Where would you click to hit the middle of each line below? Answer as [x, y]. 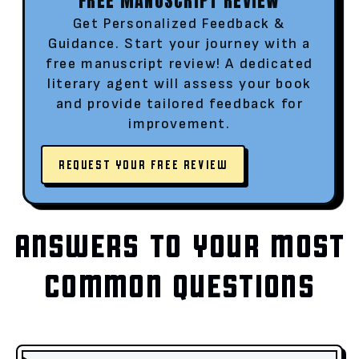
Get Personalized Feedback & [179, 23]
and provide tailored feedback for [179, 103]
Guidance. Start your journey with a [179, 43]
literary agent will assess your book [179, 83]
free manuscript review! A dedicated [179, 63]
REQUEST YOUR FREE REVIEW [143, 165]
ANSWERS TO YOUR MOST [179, 245]
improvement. [179, 123]
